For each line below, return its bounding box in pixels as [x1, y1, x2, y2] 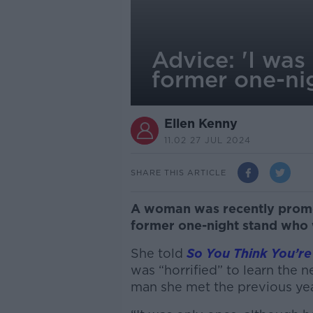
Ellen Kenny [163, 116, 238, 131]
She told [130, 246, 187, 261]
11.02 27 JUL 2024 [163, 135, 251, 145]
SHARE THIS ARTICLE [130, 167, 226, 177]
